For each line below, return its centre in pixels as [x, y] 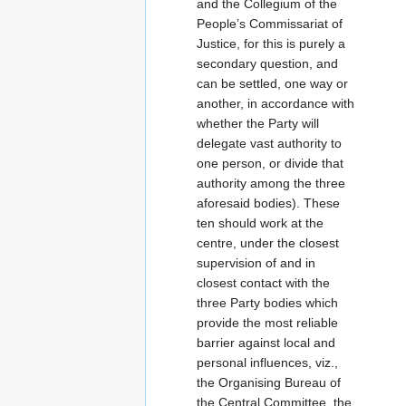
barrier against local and [266, 342]
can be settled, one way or [272, 83]
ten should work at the [260, 222]
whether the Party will [258, 123]
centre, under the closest [268, 242]
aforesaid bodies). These [268, 203]
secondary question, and [267, 63]
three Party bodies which [267, 302]
